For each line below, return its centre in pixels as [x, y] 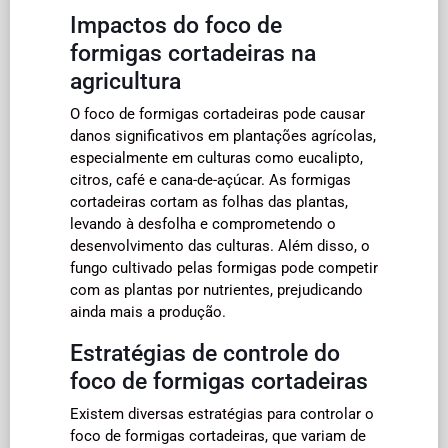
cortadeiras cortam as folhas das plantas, [209, 201]
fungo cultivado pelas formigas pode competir [224, 267]
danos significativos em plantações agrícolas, [223, 135]
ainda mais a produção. [148, 311]
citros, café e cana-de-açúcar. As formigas [210, 179]
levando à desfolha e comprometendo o [203, 223]
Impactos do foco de [176, 24]
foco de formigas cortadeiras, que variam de [218, 435]
